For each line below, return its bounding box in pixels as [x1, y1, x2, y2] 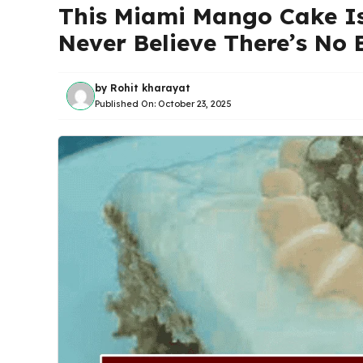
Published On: [95, 98, 158, 110]
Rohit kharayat [110, 82, 190, 95]
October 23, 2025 [158, 98, 232, 110]
